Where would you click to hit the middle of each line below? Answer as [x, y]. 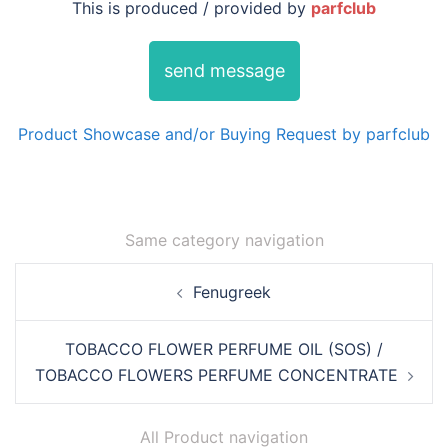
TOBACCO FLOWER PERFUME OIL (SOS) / [224, 349]
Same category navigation [224, 240]
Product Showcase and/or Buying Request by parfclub [224, 134]
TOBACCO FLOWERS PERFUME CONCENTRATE [216, 375]
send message [224, 71]
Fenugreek [232, 292]
